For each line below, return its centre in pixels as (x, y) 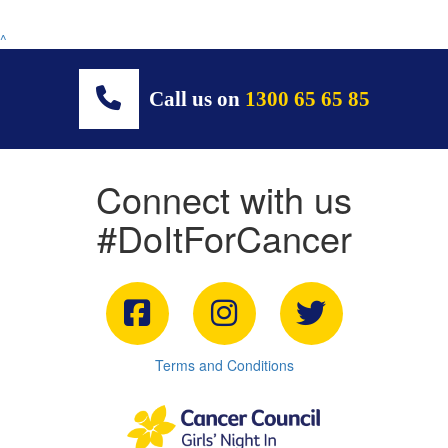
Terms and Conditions (224, 364)
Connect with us (224, 198)
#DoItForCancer (224, 237)
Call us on (194, 98)
